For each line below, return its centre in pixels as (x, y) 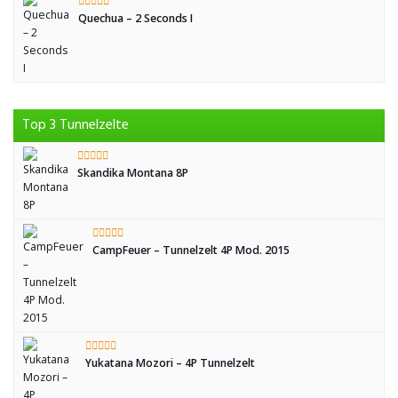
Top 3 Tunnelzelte (76, 125)
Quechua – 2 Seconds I (135, 18)
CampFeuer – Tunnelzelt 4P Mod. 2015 (191, 250)
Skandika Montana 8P (133, 173)
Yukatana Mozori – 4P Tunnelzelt (170, 363)
